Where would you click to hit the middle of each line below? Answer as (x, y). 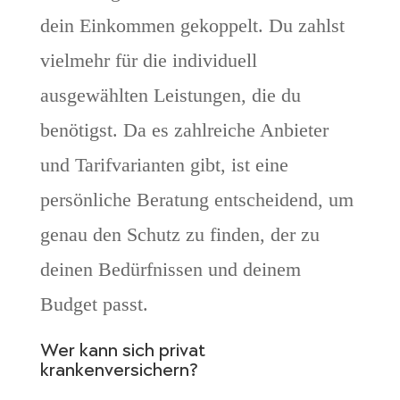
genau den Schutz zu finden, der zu (179, 235)
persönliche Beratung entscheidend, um (196, 200)
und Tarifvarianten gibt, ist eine (164, 165)
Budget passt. (94, 304)
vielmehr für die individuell (148, 61)
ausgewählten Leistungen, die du (170, 96)
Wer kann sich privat (122, 351)
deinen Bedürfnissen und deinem (170, 270)
